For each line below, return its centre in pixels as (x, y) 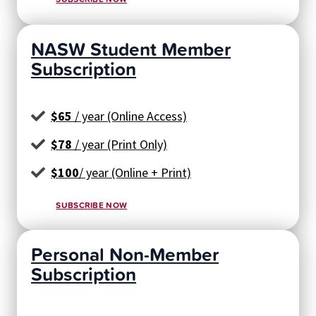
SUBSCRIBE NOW (92, 205)
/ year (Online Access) (129, 116)
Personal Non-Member (125, 254)
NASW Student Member (131, 48)
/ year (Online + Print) (135, 172)
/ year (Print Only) (120, 144)
